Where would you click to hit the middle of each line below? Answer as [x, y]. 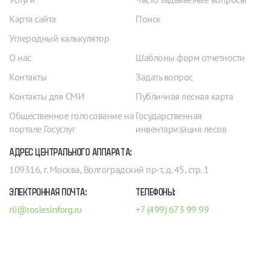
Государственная [169, 116]
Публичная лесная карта [184, 96]
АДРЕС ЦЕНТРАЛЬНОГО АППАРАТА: [70, 153]
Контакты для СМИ [47, 96]
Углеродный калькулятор [59, 38]
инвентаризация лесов [181, 129]
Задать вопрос [164, 77]
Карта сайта [33, 19]
